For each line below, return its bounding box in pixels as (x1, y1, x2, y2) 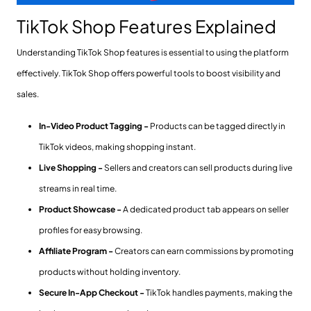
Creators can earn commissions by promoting (115, 246, 294, 257)
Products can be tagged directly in (150, 121, 285, 132)
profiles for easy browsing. (39, 225, 142, 236)
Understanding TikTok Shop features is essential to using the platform (17, 47, 289, 58)
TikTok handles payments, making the (146, 287, 292, 299)
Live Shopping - (39, 162, 104, 174)
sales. (17, 89, 39, 100)
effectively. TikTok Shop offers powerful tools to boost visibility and (17, 68, 280, 79)
